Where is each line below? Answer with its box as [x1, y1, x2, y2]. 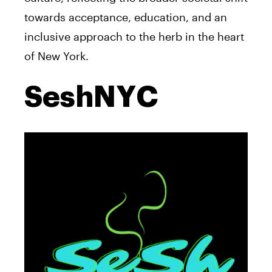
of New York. [24, 49, 89, 63]
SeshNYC [24, 82, 158, 112]
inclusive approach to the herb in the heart [24, 29, 244, 43]
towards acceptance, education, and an [24, 10, 227, 24]
